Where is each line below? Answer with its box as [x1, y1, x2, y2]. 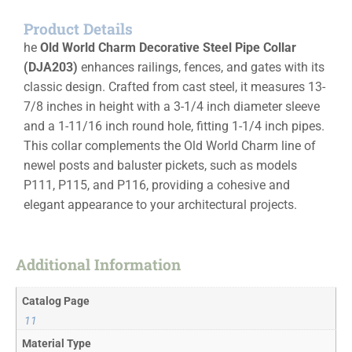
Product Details [24, 18, 133, 38]
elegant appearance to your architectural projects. [24, 196, 297, 212]
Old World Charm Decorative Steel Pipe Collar [40, 39, 296, 55]
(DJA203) [24, 59, 78, 75]
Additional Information [16, 255, 181, 275]
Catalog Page [22, 295, 90, 309]
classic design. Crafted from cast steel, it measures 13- [24, 79, 325, 94]
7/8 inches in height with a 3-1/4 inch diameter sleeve [24, 98, 320, 114]
